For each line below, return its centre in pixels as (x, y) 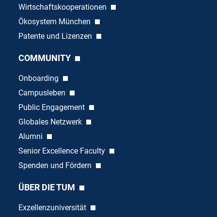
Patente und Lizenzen (56, 36)
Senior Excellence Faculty (62, 151)
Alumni (31, 136)
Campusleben (43, 93)
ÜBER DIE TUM (47, 187)
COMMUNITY (45, 58)
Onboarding (39, 78)
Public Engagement (52, 107)
